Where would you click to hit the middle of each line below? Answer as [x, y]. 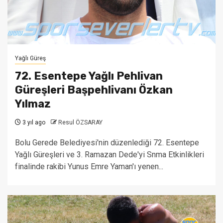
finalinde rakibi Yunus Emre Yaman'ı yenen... [89, 167]
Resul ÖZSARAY [80, 122]
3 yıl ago [33, 122]
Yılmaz [33, 104]
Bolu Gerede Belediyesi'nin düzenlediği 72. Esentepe [107, 143]
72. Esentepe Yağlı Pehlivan [89, 76]
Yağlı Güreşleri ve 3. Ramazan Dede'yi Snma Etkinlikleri [110, 155]
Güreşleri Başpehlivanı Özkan [94, 90]
